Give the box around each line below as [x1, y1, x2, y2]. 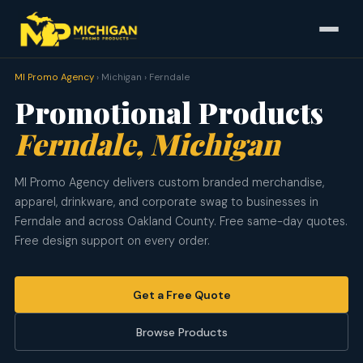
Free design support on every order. [14, 233, 210, 248]
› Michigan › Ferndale [93, 71, 190, 83]
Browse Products [135, 324, 228, 340]
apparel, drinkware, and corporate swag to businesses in [14, 194, 318, 209]
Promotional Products [14, 92, 323, 131]
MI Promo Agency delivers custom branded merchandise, [14, 175, 324, 190]
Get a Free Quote [132, 287, 231, 302]
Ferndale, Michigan [14, 124, 280, 163]
